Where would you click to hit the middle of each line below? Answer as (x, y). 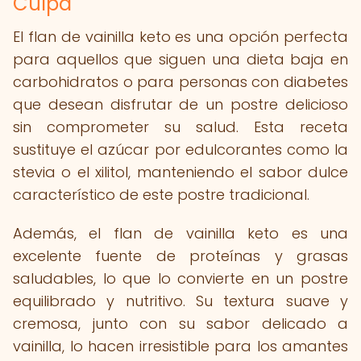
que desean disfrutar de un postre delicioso (180, 104)
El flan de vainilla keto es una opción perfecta (180, 37)
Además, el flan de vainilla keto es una (180, 233)
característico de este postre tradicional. (161, 195)
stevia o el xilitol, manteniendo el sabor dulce (180, 172)
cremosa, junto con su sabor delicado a (180, 324)
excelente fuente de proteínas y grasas (180, 256)
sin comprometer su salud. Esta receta (180, 127)
